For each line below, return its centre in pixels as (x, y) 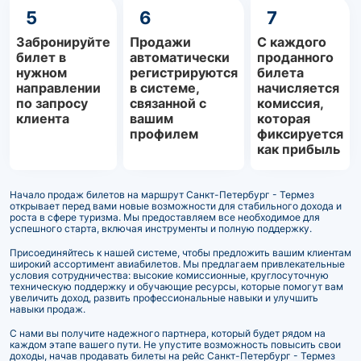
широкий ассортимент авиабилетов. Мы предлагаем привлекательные (177, 264)
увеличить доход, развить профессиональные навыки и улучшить (164, 298)
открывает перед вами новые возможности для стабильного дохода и (176, 206)
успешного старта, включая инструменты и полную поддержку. (161, 229)
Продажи (160, 42)
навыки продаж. (48, 309)
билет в (41, 58)
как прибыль (299, 149)
